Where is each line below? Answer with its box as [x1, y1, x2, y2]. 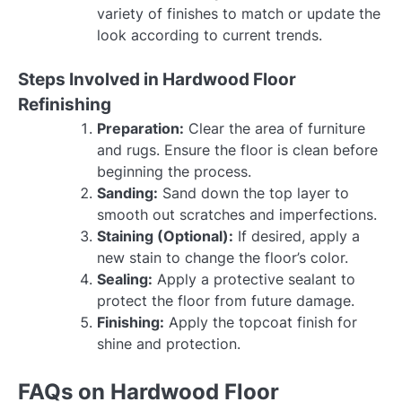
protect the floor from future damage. [97, 292, 354, 310]
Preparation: [97, 119, 184, 138]
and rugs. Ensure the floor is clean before [97, 141, 378, 160]
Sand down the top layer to [158, 184, 349, 203]
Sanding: [97, 184, 158, 203]
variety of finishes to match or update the [97, 4, 380, 23]
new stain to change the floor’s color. [97, 249, 348, 267]
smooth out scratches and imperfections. [97, 205, 377, 224]
